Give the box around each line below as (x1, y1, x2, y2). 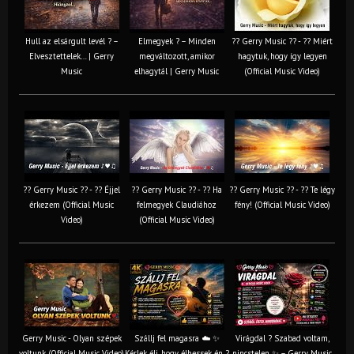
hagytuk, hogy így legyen (237, 50, 327, 62)
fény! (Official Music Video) (234, 198, 330, 210)
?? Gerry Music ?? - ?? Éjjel (23, 183, 120, 195)
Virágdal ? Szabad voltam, (235, 332, 330, 344)
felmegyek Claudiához (137, 198, 217, 210)
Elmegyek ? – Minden (137, 35, 216, 47)
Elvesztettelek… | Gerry (29, 50, 114, 62)
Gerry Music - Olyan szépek (21, 332, 122, 344)
